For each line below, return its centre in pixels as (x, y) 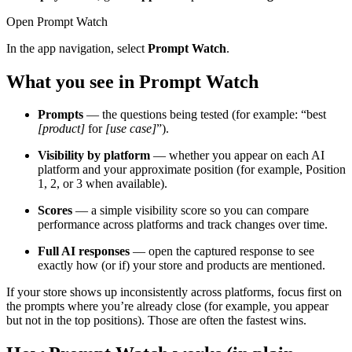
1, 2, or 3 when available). (103, 184)
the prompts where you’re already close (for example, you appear (167, 306)
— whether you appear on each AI (237, 156)
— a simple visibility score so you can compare (191, 211)
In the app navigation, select (77, 48)
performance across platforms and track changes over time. (183, 225)
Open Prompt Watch (57, 21)
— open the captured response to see (222, 251)
